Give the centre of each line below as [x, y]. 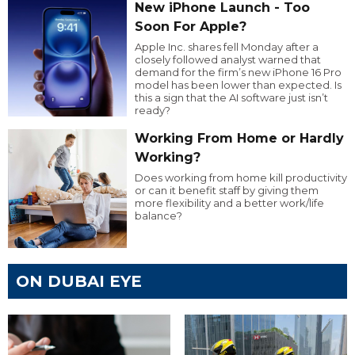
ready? [152, 111]
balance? [158, 216]
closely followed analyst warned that [227, 60]
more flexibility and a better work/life [229, 203]
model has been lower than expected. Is [238, 85]
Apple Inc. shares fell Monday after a [226, 47]
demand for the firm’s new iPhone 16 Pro [238, 73]
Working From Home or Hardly [239, 139]
